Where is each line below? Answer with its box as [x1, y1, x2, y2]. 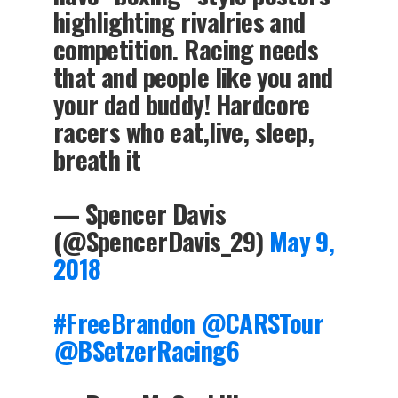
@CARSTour [201, 303, 324, 341]
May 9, [268, 221, 335, 259]
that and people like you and [52, 57, 333, 95]
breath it [52, 139, 141, 178]
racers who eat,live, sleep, [52, 112, 314, 150]
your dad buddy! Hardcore [52, 84, 310, 123]
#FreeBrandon [52, 303, 195, 341]
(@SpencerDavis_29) [52, 221, 269, 259]
